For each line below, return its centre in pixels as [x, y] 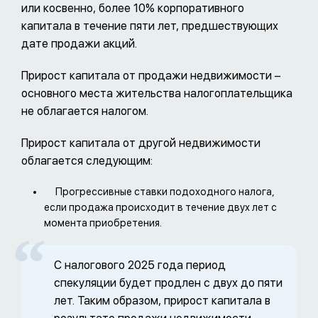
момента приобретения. [103, 223]
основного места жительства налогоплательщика [157, 94]
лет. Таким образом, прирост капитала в [162, 301]
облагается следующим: [87, 161]
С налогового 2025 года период [140, 265]
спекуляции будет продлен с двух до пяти [168, 283]
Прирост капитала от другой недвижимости [141, 143]
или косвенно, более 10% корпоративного [133, 9]
